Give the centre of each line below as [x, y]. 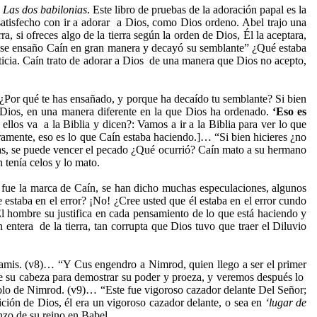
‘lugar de [286, 302]
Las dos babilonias [45, 10]
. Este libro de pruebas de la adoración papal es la [197, 10]
